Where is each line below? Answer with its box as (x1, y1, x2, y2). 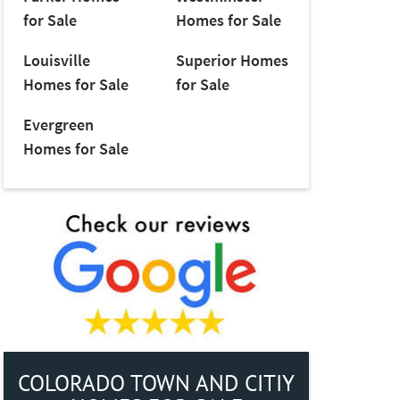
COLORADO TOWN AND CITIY (18, 367, 295, 397)
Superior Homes (175, 50, 288, 71)
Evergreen (22, 114, 94, 136)
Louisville (22, 50, 90, 71)
